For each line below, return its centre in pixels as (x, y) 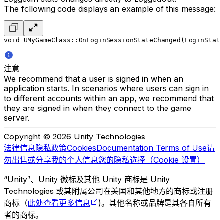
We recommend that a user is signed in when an (94, 79)
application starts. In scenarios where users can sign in (106, 89)
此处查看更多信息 (59, 203)
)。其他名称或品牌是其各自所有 (155, 203)
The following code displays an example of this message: (110, 9)
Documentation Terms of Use (151, 148)
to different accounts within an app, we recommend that (109, 98)
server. (17, 118)
